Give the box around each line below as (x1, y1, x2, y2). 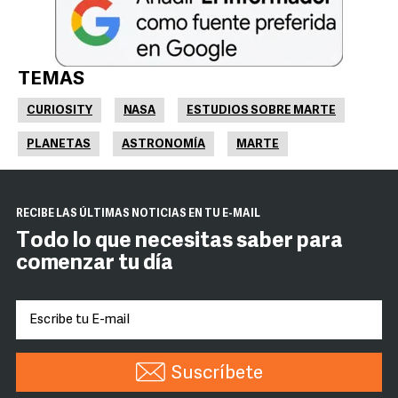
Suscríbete (171, 364, 263, 384)
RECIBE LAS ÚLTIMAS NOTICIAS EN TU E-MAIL (16, 209, 260, 220)
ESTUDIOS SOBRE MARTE (187, 105, 336, 117)
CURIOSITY (27, 105, 92, 117)
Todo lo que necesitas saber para (16, 231, 343, 253)
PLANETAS (27, 139, 91, 151)
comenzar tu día (16, 253, 173, 275)
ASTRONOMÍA (122, 139, 205, 151)
